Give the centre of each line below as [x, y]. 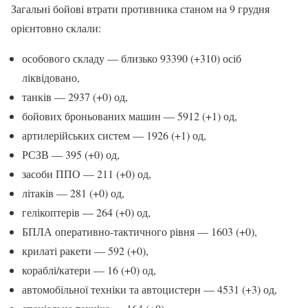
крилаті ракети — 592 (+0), [85, 250]
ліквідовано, [51, 77]
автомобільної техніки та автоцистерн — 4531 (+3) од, [150, 289]
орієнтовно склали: [56, 27]
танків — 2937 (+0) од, [75, 96]
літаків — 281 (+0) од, [73, 192]
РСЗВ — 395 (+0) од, [71, 154]
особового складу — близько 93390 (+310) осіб [132, 58]
